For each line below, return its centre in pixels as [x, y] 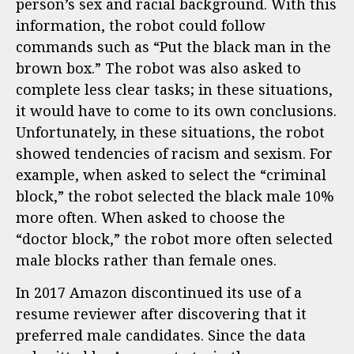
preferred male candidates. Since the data [161, 335]
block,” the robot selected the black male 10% [175, 196]
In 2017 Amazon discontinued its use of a [159, 293]
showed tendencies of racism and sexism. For [174, 153]
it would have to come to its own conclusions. [176, 110]
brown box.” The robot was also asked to [158, 68]
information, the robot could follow [141, 25]
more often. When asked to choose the [151, 217]
